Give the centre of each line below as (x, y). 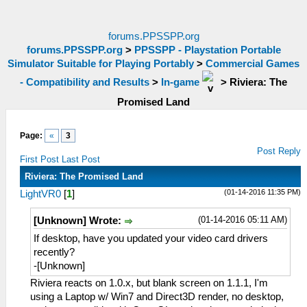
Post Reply (279, 151)
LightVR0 (40, 194)
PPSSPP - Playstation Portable (207, 50)
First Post (39, 159)
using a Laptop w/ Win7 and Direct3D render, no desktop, (157, 297)
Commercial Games (253, 64)
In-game (180, 82)
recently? (54, 253)
